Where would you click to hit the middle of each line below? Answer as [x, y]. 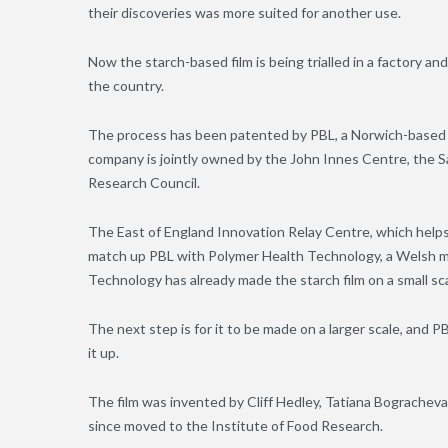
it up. [103, 353]
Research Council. [144, 183]
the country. [126, 86]
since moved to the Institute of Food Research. [235, 426]
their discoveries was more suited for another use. [244, 13]
